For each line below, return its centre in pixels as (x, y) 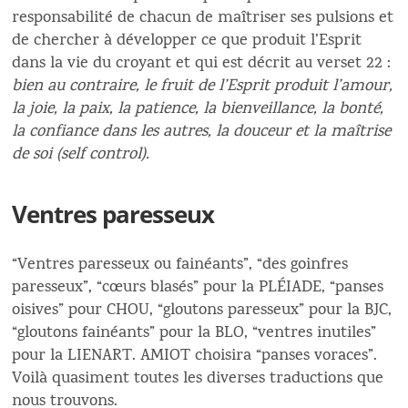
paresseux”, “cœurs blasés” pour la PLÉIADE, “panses (198, 288)
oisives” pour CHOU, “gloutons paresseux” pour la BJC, (202, 311)
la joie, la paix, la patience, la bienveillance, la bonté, (198, 109)
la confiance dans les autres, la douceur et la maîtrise (202, 132)
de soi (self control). (81, 155)
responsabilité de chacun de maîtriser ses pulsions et (203, 18)
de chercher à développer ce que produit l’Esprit (187, 41)
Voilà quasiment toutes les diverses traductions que (198, 379)
